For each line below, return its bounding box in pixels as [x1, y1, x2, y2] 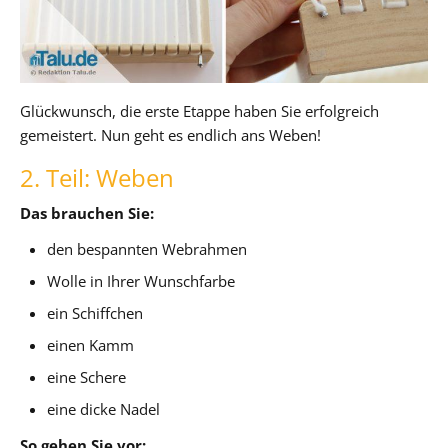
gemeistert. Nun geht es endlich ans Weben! [20, 124, 321, 145]
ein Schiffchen [47, 302, 144, 323]
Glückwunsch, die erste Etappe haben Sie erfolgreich [20, 100, 379, 121]
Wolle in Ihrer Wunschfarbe [47, 270, 236, 291]
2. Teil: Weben [20, 160, 174, 194]
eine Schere [47, 366, 127, 387]
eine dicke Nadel [47, 398, 161, 419]
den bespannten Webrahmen [47, 238, 248, 259]
